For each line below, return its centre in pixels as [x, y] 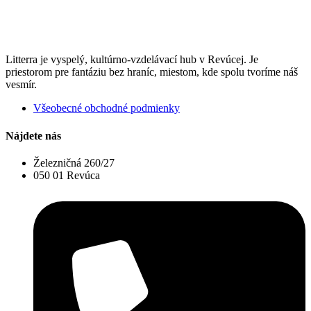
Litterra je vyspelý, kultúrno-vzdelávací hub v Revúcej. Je [132, 60]
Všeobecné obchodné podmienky [107, 108]
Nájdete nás [33, 135]
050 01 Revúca [67, 175]
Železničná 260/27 [74, 162]
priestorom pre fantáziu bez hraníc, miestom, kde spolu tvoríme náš [152, 72]
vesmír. [21, 85]
